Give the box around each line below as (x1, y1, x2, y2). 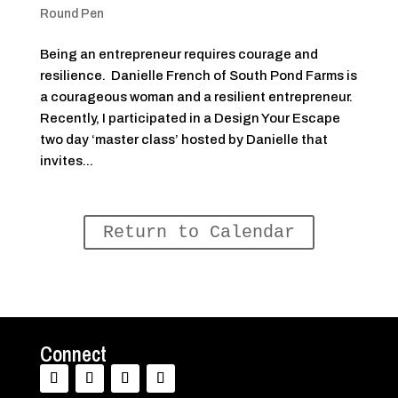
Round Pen (39, 7, 104, 21)
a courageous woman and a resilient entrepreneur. (39, 90, 355, 105)
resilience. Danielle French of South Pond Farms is (39, 68, 357, 84)
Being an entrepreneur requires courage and (39, 47, 318, 62)
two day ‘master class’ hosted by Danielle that (39, 132, 328, 147)
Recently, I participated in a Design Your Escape (39, 111, 340, 126)
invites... (39, 154, 93, 169)
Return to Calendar (102, 222, 295, 243)
